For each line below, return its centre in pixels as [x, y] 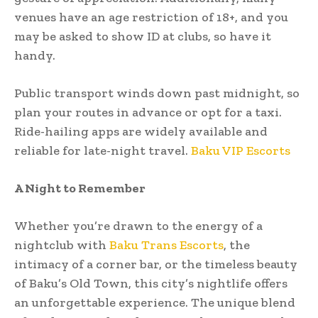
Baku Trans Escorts [166, 245]
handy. [35, 55]
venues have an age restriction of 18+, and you [151, 17]
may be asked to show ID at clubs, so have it [143, 36]
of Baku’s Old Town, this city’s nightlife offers [151, 283]
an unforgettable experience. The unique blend [155, 302]
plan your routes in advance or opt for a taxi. [148, 112]
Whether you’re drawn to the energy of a [138, 225]
